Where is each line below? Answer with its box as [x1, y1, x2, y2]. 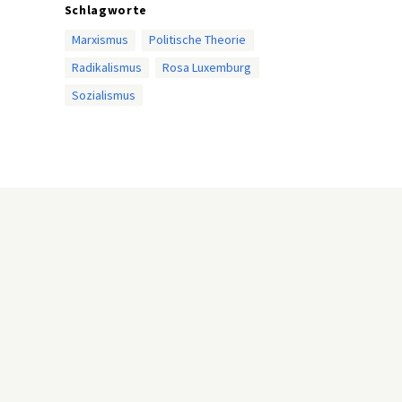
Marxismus [71, 31, 128, 48]
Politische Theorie [149, 31, 247, 48]
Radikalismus [71, 58, 142, 75]
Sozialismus [71, 86, 135, 103]
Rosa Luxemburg [162, 58, 252, 75]
